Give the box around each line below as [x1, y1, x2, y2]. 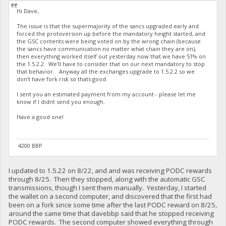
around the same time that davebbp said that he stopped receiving [8, 208, 214, 218]
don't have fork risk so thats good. [17, 75, 108, 83]
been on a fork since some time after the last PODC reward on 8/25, [8, 200, 217, 209]
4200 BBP [17, 142, 43, 150]
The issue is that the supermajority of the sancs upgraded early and [17, 22, 199, 30]
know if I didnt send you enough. [17, 98, 105, 106]
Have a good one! [17, 113, 64, 121]
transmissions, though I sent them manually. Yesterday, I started [8, 183, 206, 192]
